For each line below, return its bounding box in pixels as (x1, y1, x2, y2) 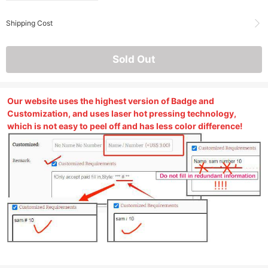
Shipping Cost (6, 18, 53, 28)
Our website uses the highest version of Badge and (7, 95, 214, 106)
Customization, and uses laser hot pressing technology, (7, 108, 236, 118)
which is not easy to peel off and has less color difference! (7, 120, 243, 131)
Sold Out (112, 53, 156, 65)
